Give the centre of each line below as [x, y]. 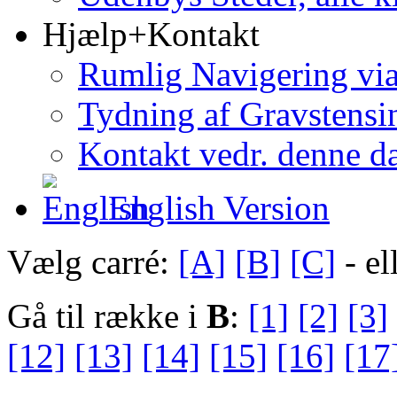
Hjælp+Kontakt [151, 34]
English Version [214, 207]
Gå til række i [107, 315]
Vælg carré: [93, 261]
